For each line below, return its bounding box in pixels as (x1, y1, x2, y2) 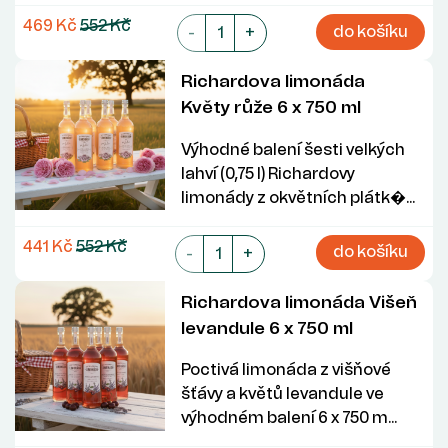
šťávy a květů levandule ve (181, 384, 384, 404)
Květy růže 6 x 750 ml (181, 95, 361, 117)
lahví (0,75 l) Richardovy (181, 163, 355, 183)
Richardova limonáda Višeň (181, 290, 417, 312)
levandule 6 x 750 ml (181, 316, 353, 338)
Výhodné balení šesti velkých (181, 139, 405, 159)
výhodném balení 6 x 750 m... (181, 408, 397, 428)
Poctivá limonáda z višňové (181, 360, 391, 380)
